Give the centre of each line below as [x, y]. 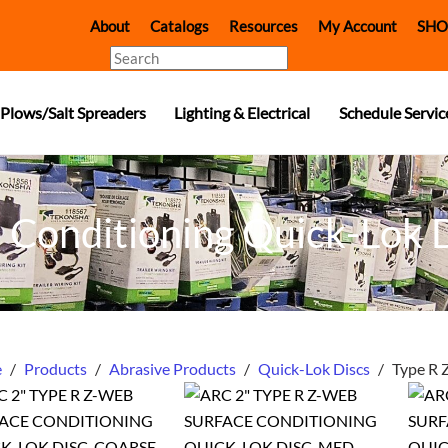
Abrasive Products [172, 369]
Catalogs [180, 26]
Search [132, 57]
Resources [264, 26]
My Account [358, 26]
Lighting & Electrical [242, 112]
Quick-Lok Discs [313, 369]
